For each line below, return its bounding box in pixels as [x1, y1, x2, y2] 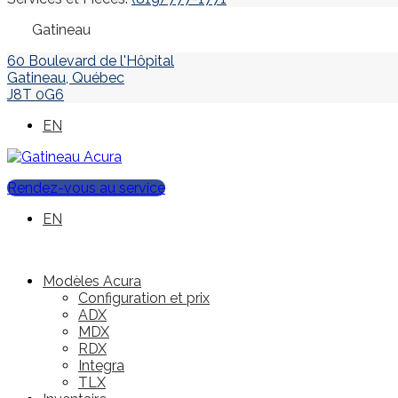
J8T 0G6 [7, 86, 64, 103]
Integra [78, 357, 124, 374]
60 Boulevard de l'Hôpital [7, 52, 174, 69]
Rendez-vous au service [7, 179, 165, 196]
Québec [72, 69, 124, 86]
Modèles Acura [43, 273, 141, 290]
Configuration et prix [78, 290, 210, 306]
